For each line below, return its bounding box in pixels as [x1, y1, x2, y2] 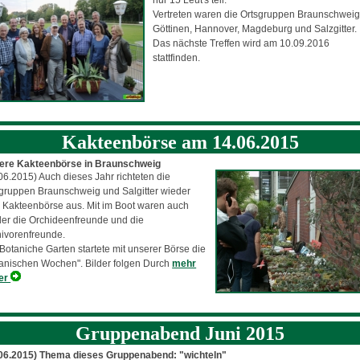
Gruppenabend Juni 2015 [76, 322, 284, 344]
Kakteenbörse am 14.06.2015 [61, 131, 299, 153]
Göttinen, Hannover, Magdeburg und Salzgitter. [153, 22, 358, 35]
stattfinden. [153, 51, 201, 63]
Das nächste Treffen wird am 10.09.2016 [153, 37, 330, 49]
